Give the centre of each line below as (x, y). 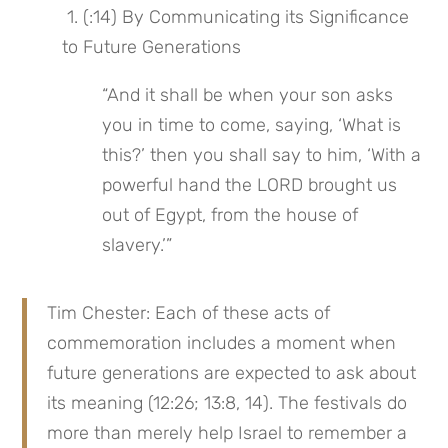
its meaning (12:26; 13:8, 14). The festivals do (227, 403)
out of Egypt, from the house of (230, 215)
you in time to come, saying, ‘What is (252, 125)
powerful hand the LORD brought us (250, 185)
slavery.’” (137, 245)
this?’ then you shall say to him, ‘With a (262, 155)
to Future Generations (152, 47)
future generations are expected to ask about (232, 373)
